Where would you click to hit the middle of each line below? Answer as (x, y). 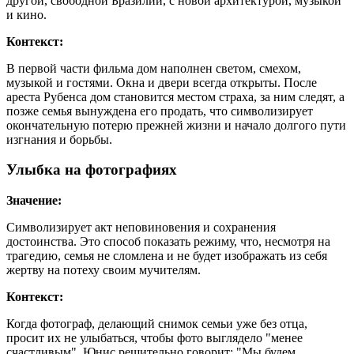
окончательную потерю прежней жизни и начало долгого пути (176, 125)
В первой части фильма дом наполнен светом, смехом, (154, 68)
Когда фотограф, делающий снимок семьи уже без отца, (157, 324)
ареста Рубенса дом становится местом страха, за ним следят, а (175, 96)
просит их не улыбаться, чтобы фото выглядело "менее (154, 338)
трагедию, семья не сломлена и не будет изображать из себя (167, 256)
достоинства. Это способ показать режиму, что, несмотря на (168, 242)
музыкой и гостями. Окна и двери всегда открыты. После (162, 82)
